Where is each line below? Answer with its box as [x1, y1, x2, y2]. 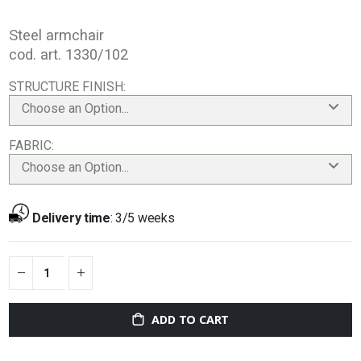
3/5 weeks [115, 210, 175, 226]
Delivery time [31, 210, 110, 226]
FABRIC [9, 138, 52, 154]
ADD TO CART [151, 311, 230, 327]
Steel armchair [9, 26, 105, 44]
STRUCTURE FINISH [9, 79, 124, 95]
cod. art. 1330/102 [9, 45, 129, 63]
